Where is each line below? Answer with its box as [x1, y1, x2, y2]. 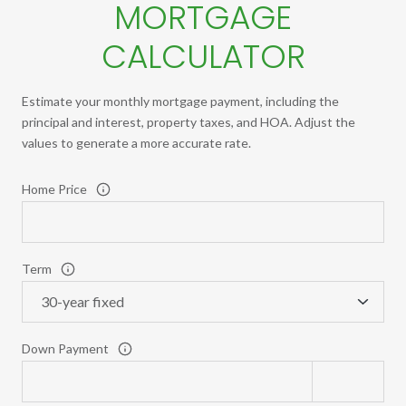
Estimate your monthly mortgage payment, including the [22, 93, 339, 110]
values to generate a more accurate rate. [22, 135, 251, 151]
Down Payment [22, 341, 109, 357]
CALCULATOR [101, 34, 305, 81]
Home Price [22, 181, 87, 198]
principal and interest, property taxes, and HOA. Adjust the [22, 114, 355, 130]
